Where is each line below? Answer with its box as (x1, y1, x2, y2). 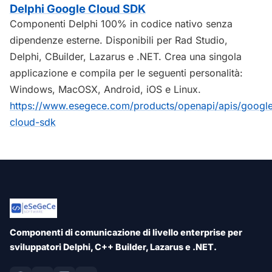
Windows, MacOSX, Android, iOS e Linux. (10, 83, 201, 96)
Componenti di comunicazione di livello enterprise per (10, 227, 242, 238)
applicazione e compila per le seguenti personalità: (10, 67, 243, 80)
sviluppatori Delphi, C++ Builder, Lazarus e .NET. (10, 242, 217, 253)
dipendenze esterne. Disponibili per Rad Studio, (10, 34, 228, 47)
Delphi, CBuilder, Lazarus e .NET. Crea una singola (10, 50, 242, 63)
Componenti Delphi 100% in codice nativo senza (10, 18, 233, 30)
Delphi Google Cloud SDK (10, 2, 146, 16)
